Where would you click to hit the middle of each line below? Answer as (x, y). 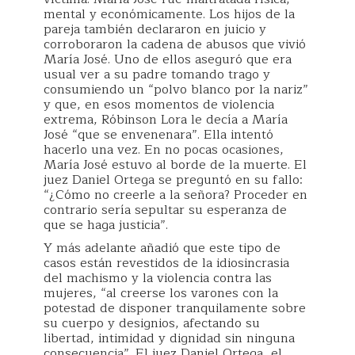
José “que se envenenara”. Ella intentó (158, 134)
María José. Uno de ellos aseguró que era (168, 59)
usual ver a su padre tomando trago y (157, 74)
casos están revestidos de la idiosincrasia (166, 263)
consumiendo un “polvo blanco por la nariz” (176, 89)
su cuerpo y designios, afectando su (152, 323)
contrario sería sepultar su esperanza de (165, 210)
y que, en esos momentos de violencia (159, 104)
